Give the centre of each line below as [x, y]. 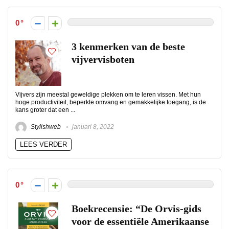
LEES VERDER [43, 144]
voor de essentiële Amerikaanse [140, 222]
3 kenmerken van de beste [128, 47]
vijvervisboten [103, 60]
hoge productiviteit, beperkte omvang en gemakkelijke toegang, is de [111, 102]
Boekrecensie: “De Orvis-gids [136, 209]
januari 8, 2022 [92, 127]
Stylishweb [45, 127]
